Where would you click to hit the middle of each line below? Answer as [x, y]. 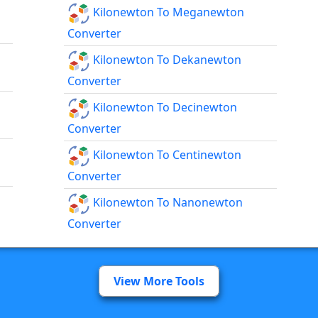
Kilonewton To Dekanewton [166, 60]
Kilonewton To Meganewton [168, 12]
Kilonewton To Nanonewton [167, 203]
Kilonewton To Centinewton [166, 155]
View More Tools [159, 281]
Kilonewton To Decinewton [164, 108]
